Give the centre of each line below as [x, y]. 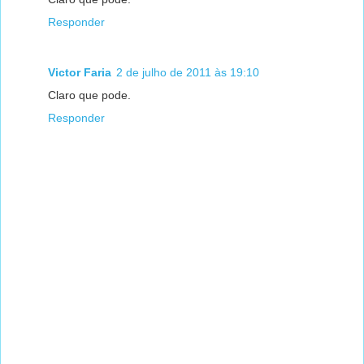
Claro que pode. [89, 95]
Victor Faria [80, 72]
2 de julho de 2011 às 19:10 [188, 72]
